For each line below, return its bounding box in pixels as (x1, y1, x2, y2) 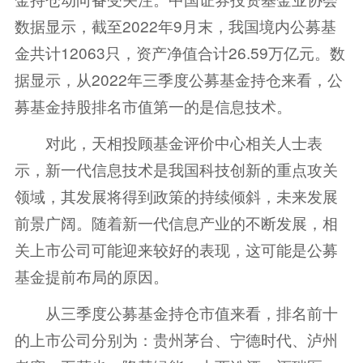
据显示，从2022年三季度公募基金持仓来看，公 (14, 68, 343, 91)
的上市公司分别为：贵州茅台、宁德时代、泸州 (14, 328, 338, 351)
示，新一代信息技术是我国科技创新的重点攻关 (14, 158, 338, 181)
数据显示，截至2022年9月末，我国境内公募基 (14, 15, 336, 37)
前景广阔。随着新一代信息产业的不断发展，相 (14, 211, 338, 234)
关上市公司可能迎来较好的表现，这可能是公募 (14, 238, 338, 261)
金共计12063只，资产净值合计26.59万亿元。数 (14, 41, 345, 64)
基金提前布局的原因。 (14, 265, 169, 288)
